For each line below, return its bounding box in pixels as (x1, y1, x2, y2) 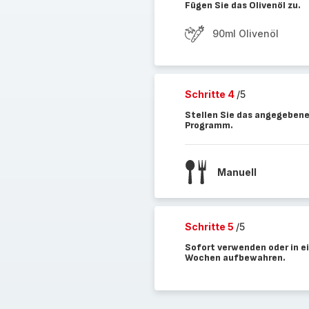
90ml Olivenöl (212, 28, 279, 39)
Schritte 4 (184, 88, 237, 100)
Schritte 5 (184, 221, 236, 232)
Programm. (184, 119, 233, 131)
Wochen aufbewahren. (184, 252, 286, 263)
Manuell (217, 166, 257, 178)
